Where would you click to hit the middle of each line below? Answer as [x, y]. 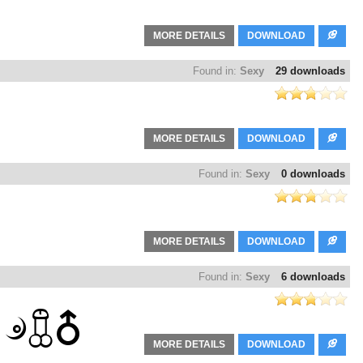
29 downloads [310, 71]
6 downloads [313, 277]
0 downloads [313, 174]
